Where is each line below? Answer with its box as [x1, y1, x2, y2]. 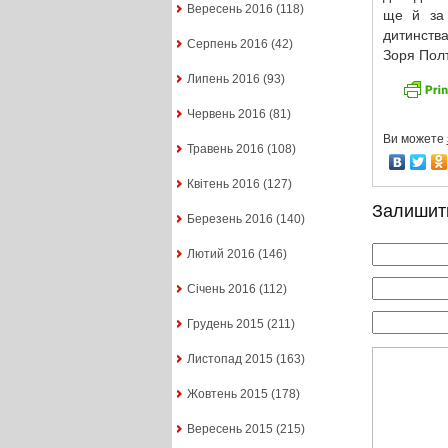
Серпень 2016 [186, 37, 268, 52]
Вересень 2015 [186, 422, 273, 437]
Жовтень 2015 [186, 387, 268, 402]
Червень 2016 [186, 107, 266, 122]
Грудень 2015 [186, 317, 264, 332]
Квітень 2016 [186, 177, 260, 192]
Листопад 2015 [186, 352, 273, 367]
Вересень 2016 [186, 2, 273, 17]
